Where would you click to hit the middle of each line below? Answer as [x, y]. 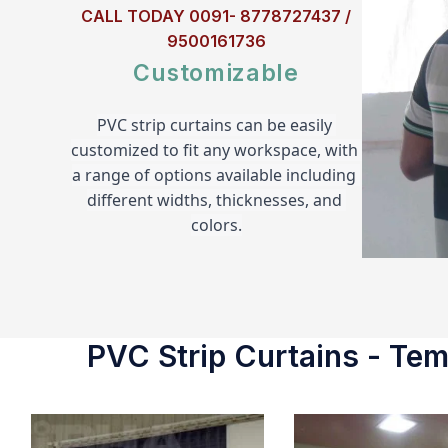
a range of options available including [214, 174]
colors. [216, 224]
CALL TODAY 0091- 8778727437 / [216, 15]
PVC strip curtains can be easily [214, 124]
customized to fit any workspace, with [214, 149]
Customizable [216, 72]
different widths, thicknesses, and [214, 199]
